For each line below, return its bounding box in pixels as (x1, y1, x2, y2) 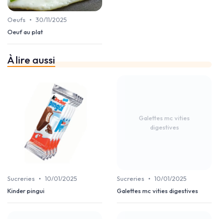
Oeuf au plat (7, 28, 43, 36)
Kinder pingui (7, 187, 44, 195)
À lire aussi (7, 53, 55, 66)
